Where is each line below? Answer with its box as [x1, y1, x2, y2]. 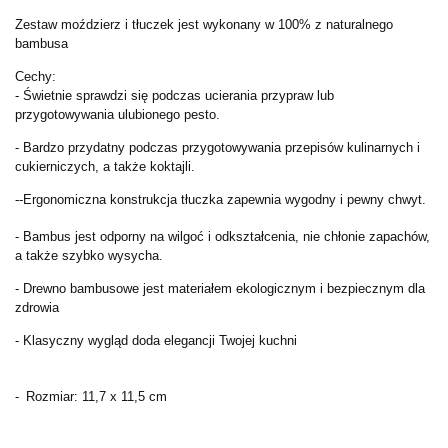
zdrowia [15, 299, 59, 315]
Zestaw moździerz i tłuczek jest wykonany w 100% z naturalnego [15, 16, 393, 32]
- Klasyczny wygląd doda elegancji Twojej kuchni [15, 332, 297, 348]
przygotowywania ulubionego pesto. [15, 106, 220, 122]
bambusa [15, 35, 68, 51]
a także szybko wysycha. [15, 247, 163, 263]
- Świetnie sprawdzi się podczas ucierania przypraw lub [15, 87, 334, 103]
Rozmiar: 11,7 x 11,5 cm [26, 388, 167, 404]
